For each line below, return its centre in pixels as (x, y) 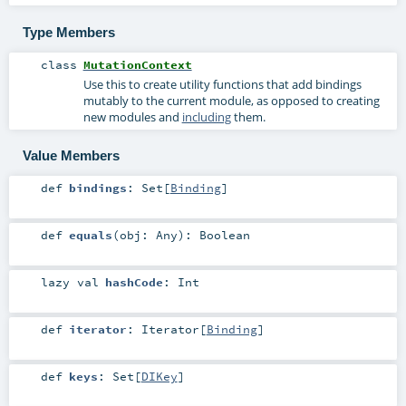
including (206, 116)
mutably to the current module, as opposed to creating (231, 100)
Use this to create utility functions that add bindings (222, 84)
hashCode (134, 281)
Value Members (71, 155)
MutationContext (137, 64)
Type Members (68, 32)
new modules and (132, 116)
